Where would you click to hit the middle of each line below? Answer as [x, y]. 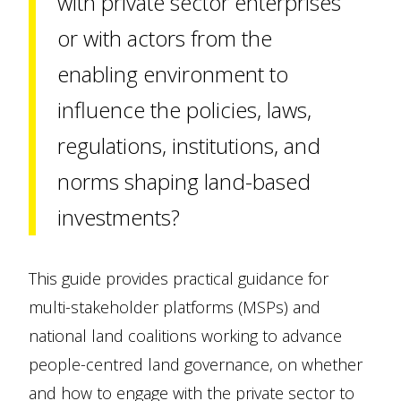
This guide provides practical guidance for [179, 278]
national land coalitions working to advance [185, 336]
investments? [119, 217]
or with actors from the [165, 38]
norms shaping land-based [184, 181]
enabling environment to [173, 74]
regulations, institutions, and [189, 145]
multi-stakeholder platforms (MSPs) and [175, 307]
